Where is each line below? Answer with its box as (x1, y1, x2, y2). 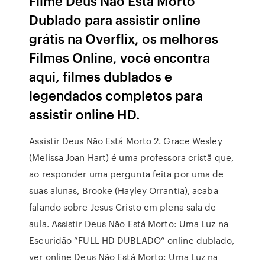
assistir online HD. (29, 105, 140, 123)
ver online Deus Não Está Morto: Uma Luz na (29, 250, 218, 263)
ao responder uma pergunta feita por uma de (29, 167, 224, 180)
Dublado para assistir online (29, 10, 201, 28)
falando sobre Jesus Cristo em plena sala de (29, 201, 216, 214)
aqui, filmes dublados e (29, 67, 173, 85)
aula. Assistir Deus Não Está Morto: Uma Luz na (29, 217, 228, 230)
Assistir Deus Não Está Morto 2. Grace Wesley (29, 134, 222, 147)
